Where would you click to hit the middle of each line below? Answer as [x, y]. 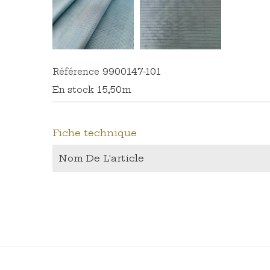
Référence [76, 71]
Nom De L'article [101, 158]
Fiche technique [95, 133]
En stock [73, 89]
